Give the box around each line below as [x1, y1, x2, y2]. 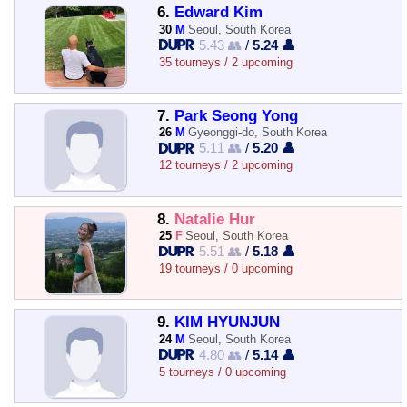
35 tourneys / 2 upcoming [158, 55, 293, 69]
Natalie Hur [174, 210, 255, 228]
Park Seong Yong [174, 106, 298, 124]
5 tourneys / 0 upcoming [158, 364, 286, 379]
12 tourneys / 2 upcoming [158, 158, 293, 173]
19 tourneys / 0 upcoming [158, 261, 293, 275]
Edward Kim [174, 4, 263, 22]
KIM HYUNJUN [174, 313, 280, 332]
